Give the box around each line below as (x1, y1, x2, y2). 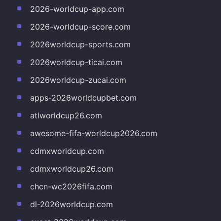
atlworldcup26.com (30, 110, 102, 120)
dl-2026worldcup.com (30, 199, 113, 209)
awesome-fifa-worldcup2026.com (30, 128, 157, 138)
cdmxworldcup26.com (30, 163, 113, 174)
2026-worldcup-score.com (30, 21, 131, 32)
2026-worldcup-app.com (30, 3, 124, 14)
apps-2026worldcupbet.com (30, 92, 137, 103)
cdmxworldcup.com (30, 146, 104, 156)
